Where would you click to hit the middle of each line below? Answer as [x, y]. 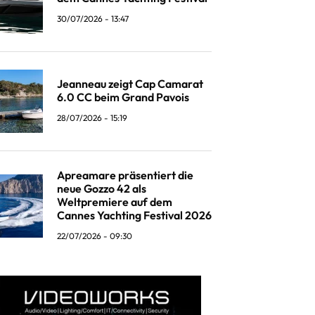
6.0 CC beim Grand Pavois [123, 97]
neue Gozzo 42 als [102, 189]
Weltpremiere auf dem [115, 202]
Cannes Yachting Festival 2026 [134, 216]
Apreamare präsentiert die [125, 175]
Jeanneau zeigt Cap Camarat [130, 84]
